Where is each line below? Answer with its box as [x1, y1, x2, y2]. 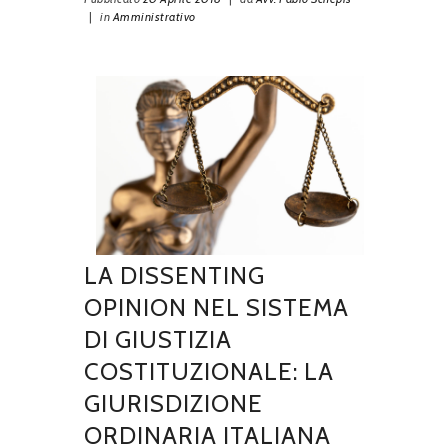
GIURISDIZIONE [84, 388, 263, 418]
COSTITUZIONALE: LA [84, 356, 334, 386]
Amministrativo [112, 9, 196, 24]
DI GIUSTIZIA [84, 324, 232, 354]
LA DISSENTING [84, 260, 265, 290]
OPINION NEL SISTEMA [84, 292, 349, 322]
